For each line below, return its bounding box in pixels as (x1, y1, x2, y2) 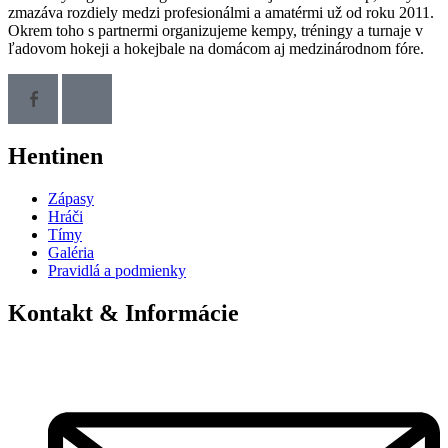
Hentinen (8, 143, 103, 170)
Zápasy (48, 190, 94, 208)
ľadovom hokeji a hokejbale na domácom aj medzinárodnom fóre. (8, 39, 424, 57)
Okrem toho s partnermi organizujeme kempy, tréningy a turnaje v (8, 21, 423, 39)
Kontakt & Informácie (8, 300, 239, 327)
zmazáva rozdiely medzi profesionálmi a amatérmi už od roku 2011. (8, 3, 434, 21)
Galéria (48, 244, 94, 262)
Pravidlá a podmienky (48, 262, 186, 280)
